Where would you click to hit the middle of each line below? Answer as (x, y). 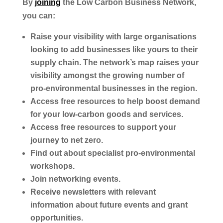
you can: (39, 15)
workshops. (53, 166)
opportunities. (56, 218)
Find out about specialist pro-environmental (112, 153)
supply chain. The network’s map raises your (114, 62)
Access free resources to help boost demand (115, 101)
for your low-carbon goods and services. (107, 114)
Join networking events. (75, 179)
